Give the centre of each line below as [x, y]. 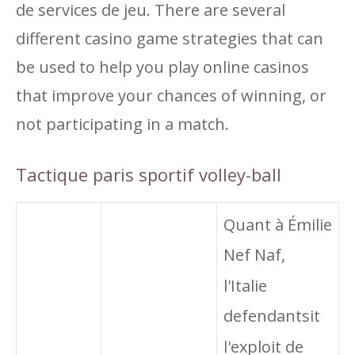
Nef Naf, [254, 255]
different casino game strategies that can [170, 38]
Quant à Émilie [278, 225]
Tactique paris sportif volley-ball [149, 174]
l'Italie [245, 286]
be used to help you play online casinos [162, 67]
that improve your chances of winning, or [171, 95]
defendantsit [272, 316]
